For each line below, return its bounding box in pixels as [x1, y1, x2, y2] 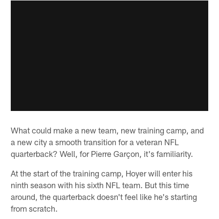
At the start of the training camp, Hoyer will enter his [11, 168, 193, 178]
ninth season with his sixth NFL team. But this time [11, 179, 190, 190]
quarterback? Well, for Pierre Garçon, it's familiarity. [11, 148, 194, 158]
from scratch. [11, 203, 58, 213]
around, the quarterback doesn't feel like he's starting [11, 191, 197, 201]
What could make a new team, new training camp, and [11, 125, 204, 135]
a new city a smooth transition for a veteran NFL [11, 136, 179, 147]
